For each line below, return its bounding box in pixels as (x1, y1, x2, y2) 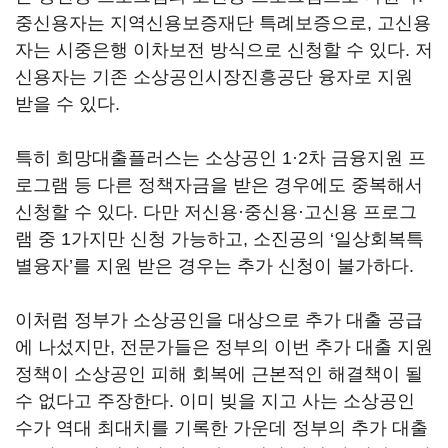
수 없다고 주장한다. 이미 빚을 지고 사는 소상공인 (15, 391, 415, 411)
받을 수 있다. (15, 94, 120, 114)
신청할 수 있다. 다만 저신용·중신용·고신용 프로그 (15, 202, 417, 222)
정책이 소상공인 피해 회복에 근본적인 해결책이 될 (15, 364, 423, 384)
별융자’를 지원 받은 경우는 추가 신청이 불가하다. (15, 256, 414, 276)
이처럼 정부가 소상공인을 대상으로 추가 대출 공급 (15, 310, 423, 330)
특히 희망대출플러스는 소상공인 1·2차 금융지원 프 (15, 148, 426, 168)
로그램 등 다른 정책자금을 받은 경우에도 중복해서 (15, 175, 423, 195)
